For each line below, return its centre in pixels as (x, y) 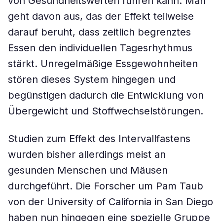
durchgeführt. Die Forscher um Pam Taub (106, 186)
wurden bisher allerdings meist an (87, 154)
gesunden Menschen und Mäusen (88, 170)
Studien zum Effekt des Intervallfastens (99, 139)
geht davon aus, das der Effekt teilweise (101, 16)
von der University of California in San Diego (110, 202)
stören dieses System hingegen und (92, 79)
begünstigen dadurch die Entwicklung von (106, 95)
